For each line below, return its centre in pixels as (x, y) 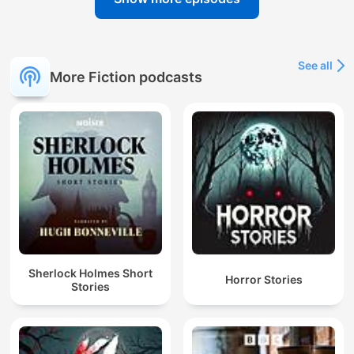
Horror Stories (264, 280)
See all (315, 66)
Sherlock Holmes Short (90, 273)
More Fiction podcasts (126, 77)
